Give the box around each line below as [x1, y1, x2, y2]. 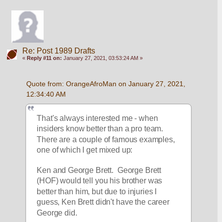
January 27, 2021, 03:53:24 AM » [61, 55, 143, 61]
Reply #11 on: [26, 55, 62, 61]
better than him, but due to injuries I [37, 187, 157, 196]
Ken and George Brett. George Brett [37, 166, 162, 174]
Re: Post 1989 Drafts [22, 47, 95, 55]
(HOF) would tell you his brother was [37, 176, 163, 185]
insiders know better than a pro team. [37, 124, 166, 133]
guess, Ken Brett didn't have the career [37, 198, 170, 206]
